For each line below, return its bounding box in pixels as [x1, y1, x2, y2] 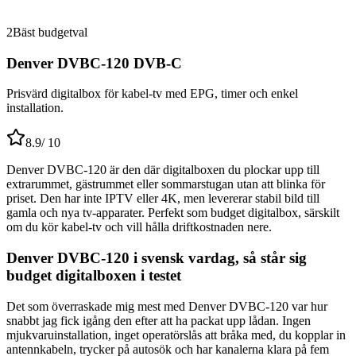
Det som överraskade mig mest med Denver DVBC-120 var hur [6, 299, 327, 313]
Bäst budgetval [13, 25, 87, 39]
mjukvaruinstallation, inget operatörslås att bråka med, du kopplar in [6, 327, 346, 342]
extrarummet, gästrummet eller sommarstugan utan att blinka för [6, 177, 325, 192]
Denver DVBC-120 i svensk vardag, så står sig [6, 249, 307, 266]
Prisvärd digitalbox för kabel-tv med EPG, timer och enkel [6, 87, 298, 101]
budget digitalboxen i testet [6, 266, 181, 284]
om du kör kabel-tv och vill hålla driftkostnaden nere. [6, 220, 272, 234]
